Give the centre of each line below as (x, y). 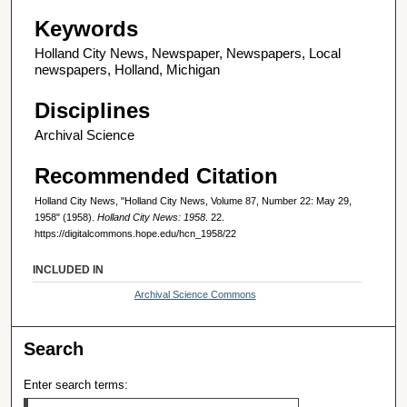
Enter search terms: (76, 384)
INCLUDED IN (69, 269)
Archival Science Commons (195, 294)
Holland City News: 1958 (151, 218)
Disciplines (92, 110)
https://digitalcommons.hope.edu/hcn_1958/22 (135, 234)
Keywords (86, 28)
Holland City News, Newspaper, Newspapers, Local (188, 53)
